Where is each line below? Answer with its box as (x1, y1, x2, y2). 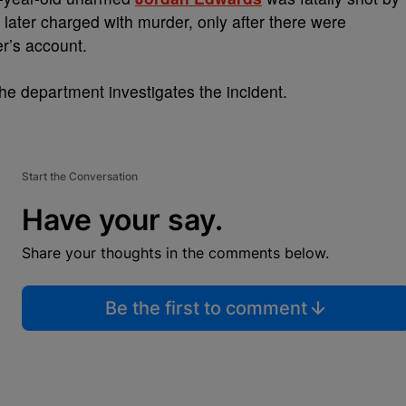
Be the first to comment (104, 297, 307, 319)
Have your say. (22, 202, 223, 237)
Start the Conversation (22, 169, 138, 183)
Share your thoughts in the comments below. (22, 244, 329, 262)
